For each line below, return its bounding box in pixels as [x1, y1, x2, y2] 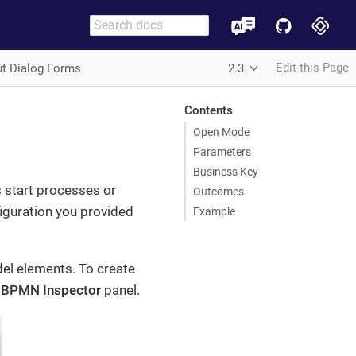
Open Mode [193, 125, 250, 138]
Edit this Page [276, 60, 349, 75]
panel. [101, 282, 140, 298]
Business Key [193, 164, 258, 178]
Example [193, 204, 235, 218]
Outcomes [193, 184, 244, 198]
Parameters [193, 145, 251, 158]
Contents [184, 103, 233, 118]
